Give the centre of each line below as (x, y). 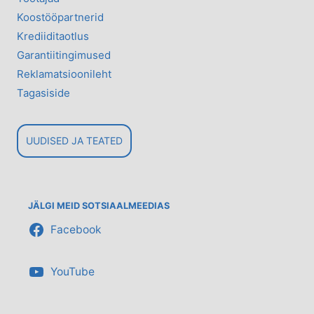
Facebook (75, 230)
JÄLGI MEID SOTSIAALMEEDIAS (99, 205)
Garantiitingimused (64, 55)
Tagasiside (43, 93)
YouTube (72, 272)
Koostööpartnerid (60, 17)
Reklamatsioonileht (64, 74)
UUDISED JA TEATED (75, 140)
